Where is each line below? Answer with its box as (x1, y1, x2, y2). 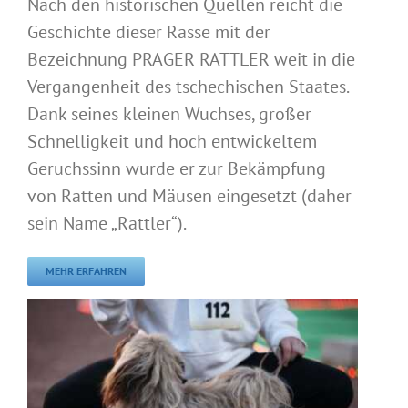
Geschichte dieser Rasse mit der (27, 19, 270, 44)
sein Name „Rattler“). (27, 210, 187, 235)
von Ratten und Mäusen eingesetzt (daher (27, 183, 352, 208)
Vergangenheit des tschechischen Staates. (27, 74, 348, 98)
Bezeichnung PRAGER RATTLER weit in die (27, 46, 355, 71)
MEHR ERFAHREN (46, 263, 127, 278)
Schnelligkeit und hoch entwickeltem (27, 128, 317, 153)
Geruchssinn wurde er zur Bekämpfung (27, 156, 326, 180)
